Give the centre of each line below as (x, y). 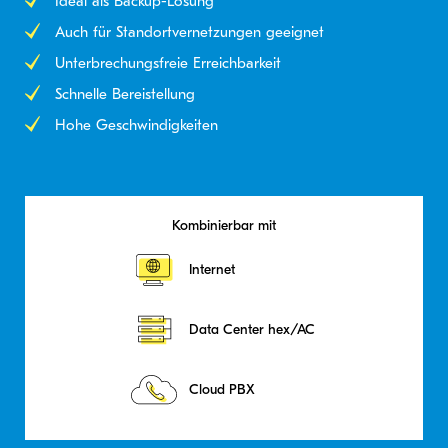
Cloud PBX (222, 389)
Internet (212, 269)
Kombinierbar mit (224, 225)
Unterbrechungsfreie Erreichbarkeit (168, 62)
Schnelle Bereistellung (125, 93)
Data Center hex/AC (252, 329)
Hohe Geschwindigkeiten (136, 124)
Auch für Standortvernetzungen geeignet (189, 31)
